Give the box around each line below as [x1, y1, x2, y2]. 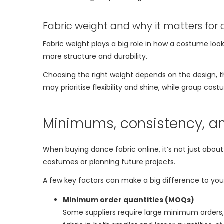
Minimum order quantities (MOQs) [63, 194, 194, 205]
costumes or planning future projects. [43, 157, 175, 167]
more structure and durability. [43, 51, 147, 62]
